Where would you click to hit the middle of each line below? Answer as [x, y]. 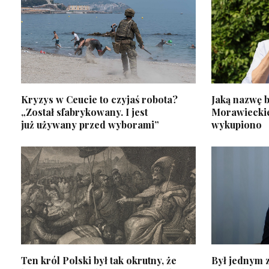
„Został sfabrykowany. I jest [84, 112]
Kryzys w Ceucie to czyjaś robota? [99, 99]
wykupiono [236, 124]
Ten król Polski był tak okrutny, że [99, 261]
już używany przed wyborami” [90, 124]
